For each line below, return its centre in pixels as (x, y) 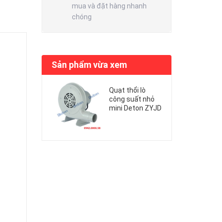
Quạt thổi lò (127, 90)
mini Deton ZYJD (135, 108)
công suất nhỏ (132, 99)
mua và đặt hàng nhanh (109, 6)
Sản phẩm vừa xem (89, 64)
